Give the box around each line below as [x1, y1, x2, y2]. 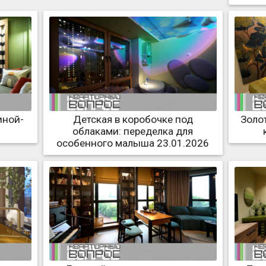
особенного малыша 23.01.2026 [56, 137, 210, 149]
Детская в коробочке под [72, 113, 193, 125]
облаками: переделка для [72, 125, 194, 137]
